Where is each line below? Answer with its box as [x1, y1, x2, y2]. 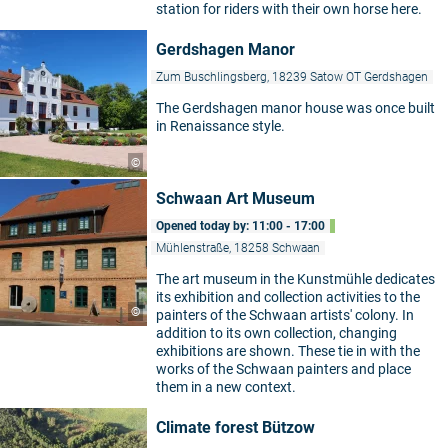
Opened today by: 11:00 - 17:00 [156, 219, 325, 233]
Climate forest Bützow [156, 418, 315, 437]
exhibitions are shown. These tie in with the [156, 343, 420, 359]
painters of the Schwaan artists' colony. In [156, 307, 414, 323]
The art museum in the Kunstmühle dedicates [156, 271, 435, 287]
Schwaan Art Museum [156, 189, 315, 208]
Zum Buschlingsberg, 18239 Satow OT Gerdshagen [156, 70, 428, 84]
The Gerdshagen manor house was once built [156, 100, 435, 116]
